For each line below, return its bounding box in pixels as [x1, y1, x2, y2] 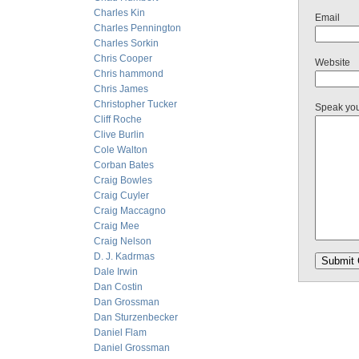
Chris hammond [94, 68, 163, 79]
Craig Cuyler [94, 190, 149, 201]
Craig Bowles [94, 175, 152, 186]
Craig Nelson [94, 236, 151, 247]
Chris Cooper [94, 53, 152, 64]
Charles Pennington [94, 22, 181, 34]
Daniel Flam [94, 327, 147, 338]
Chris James [94, 83, 148, 95]
